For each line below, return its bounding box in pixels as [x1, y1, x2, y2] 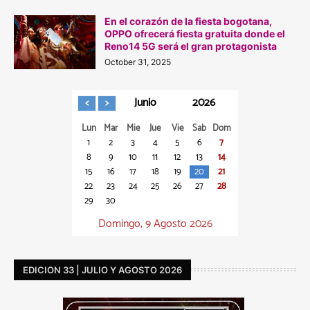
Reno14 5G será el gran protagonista [104, 40, 277, 53]
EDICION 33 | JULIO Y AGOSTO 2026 [23, 264, 182, 275]
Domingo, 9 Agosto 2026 [98, 215, 212, 234]
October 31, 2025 [104, 57, 171, 68]
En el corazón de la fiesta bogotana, [104, 15, 272, 28]
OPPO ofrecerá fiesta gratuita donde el [104, 28, 285, 40]
